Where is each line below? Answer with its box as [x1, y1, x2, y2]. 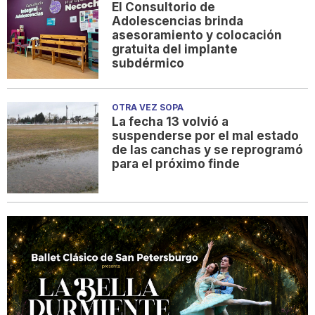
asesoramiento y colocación [112, 28, 283, 43]
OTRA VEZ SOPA [112, 101, 184, 112]
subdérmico [112, 56, 185, 71]
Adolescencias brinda [112, 14, 244, 29]
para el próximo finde [112, 156, 240, 171]
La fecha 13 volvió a [112, 114, 229, 129]
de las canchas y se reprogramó [112, 142, 304, 157]
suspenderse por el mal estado [112, 128, 300, 143]
